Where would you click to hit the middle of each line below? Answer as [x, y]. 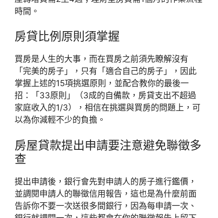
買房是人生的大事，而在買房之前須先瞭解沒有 [101, 59]
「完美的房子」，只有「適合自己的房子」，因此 [106, 71]
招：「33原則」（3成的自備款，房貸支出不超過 [105, 95]
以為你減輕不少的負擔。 [60, 120]
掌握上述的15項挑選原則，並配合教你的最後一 [102, 83]
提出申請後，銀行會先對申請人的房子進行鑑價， [106, 181]
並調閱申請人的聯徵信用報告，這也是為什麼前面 [106, 193]
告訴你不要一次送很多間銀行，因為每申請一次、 [106, 206]
